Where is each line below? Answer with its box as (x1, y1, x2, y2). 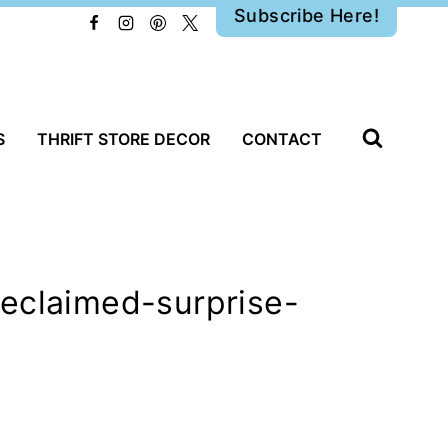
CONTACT (242, 129, 322, 149)
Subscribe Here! (234, 4, 379, 26)
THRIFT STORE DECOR (37, 129, 210, 149)
